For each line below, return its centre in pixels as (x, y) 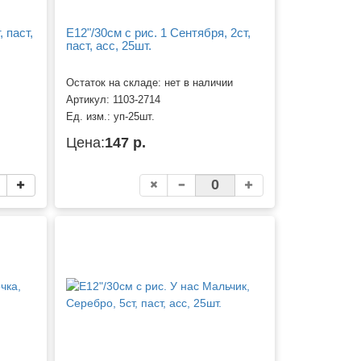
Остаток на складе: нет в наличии (150, 83)
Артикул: (90, 100)
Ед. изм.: (90, 116)
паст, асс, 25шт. (109, 45)
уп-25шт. (135, 116)
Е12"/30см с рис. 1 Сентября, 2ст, (159, 32)
